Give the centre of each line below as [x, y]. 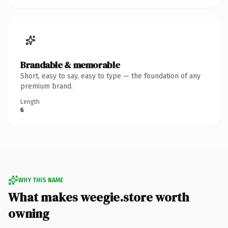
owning [29, 213]
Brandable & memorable [70, 65]
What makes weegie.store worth [99, 197]
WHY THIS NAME [41, 180]
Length [30, 102]
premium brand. [47, 86]
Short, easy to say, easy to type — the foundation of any [110, 76]
